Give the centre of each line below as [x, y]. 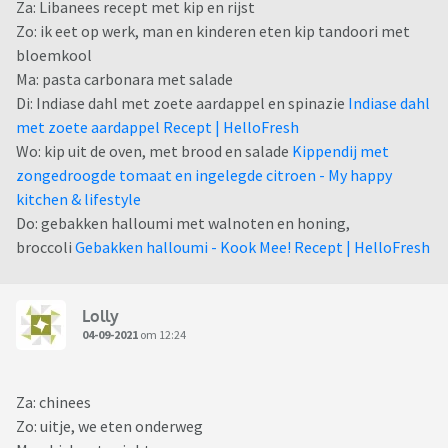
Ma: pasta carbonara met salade [124, 79]
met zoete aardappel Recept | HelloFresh [157, 127]
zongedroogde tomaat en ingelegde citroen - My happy [204, 175]
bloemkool [54, 55]
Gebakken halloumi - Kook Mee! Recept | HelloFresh [252, 247]
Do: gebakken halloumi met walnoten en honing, [183, 223]
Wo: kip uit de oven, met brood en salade [154, 151]
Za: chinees [53, 402]
